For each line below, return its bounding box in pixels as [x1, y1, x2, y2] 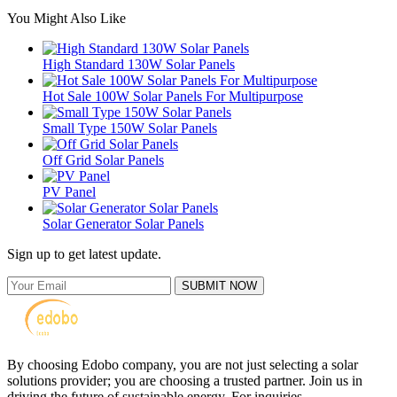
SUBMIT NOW [182, 278, 257, 292]
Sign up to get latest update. [7, 245, 161, 261]
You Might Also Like [7, 10, 126, 26]
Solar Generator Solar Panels [43, 215, 204, 231]
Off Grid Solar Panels [43, 152, 164, 167]
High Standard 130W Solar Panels [43, 56, 235, 72]
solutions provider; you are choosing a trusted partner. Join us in [7, 372, 362, 388]
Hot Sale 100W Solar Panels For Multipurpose [43, 88, 303, 104]
